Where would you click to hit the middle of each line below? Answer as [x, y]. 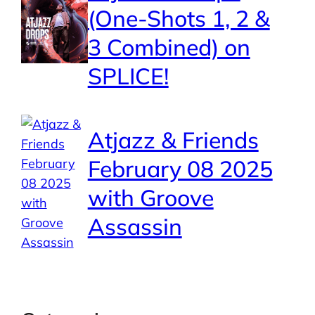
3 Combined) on [169, 47]
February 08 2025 [180, 168]
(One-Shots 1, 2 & [179, 18]
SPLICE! [128, 76]
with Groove [150, 197]
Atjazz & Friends [173, 140]
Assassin [135, 226]
